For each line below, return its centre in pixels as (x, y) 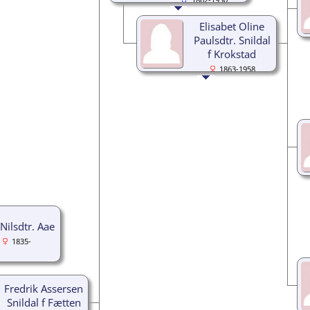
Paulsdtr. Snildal (232, 40)
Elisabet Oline (232, 26)
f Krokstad (232, 54)
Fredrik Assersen (44, 288)
